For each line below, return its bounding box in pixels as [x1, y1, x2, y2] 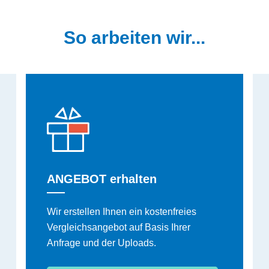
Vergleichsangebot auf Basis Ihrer [47, 222, 191, 233]
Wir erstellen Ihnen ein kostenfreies [47, 207, 197, 217]
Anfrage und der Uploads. [47, 238, 157, 249]
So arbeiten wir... [64, 28, 205, 48]
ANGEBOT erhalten [47, 172, 157, 186]
